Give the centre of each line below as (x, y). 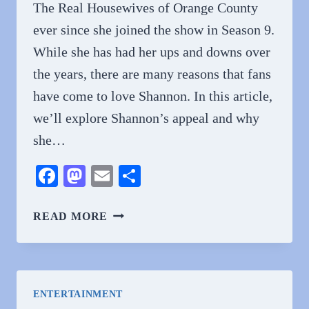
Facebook (101, 176)
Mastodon (129, 176)
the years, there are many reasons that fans (152, 74)
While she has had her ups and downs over (152, 52)
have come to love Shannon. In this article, (153, 96)
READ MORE (71, 216)
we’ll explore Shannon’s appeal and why (146, 118)
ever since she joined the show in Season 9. (154, 30)
